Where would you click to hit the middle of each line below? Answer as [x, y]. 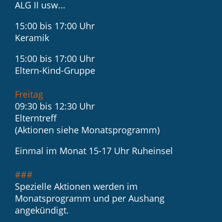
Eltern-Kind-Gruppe [55, 71]
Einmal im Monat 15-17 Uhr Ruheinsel [94, 151]
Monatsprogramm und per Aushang [90, 198]
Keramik [32, 38]
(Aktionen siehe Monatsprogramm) [87, 130]
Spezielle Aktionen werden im [76, 186]
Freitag [29, 94]
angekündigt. [42, 210]
